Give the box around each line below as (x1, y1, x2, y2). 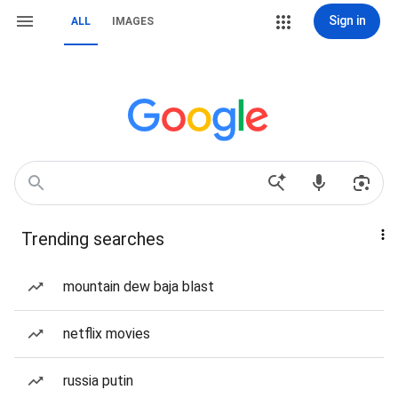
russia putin (63, 372, 133, 389)
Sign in (328, 13, 366, 28)
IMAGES (112, 15, 154, 28)
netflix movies (63, 325, 150, 342)
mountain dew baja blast (63, 278, 214, 295)
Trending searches (21, 228, 164, 250)
